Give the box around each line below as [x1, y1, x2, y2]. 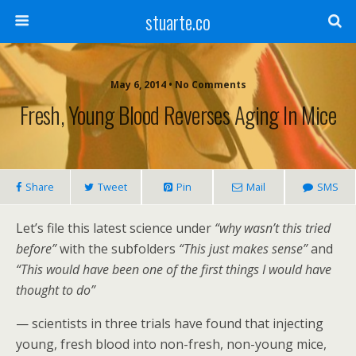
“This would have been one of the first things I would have [16, 261, 331, 278]
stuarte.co [145, 7, 211, 36]
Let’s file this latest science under [16, 219, 215, 237]
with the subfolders [56, 240, 179, 257]
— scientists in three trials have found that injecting [16, 315, 323, 332]
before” [16, 240, 56, 257]
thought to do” [16, 281, 95, 299]
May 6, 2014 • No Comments [110, 78, 246, 91]
